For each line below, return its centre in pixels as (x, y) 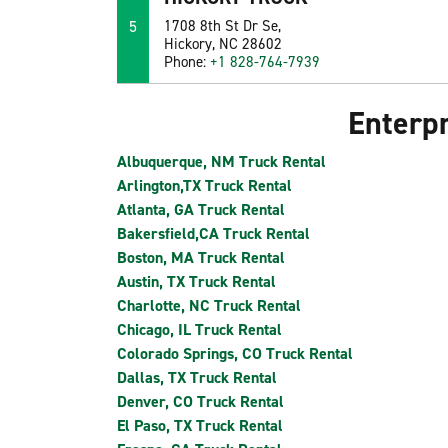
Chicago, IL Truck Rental (199, 330)
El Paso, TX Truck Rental (200, 426)
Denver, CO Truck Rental (200, 402)
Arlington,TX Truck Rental (204, 186)
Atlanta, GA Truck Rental (201, 210)
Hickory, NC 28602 (223, 44)
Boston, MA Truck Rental (201, 258)
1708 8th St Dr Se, (223, 26)
